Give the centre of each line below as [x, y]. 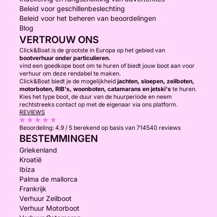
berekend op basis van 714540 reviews [127, 128]
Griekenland [38, 150]
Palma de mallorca [48, 179]
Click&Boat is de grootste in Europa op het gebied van [92, 50]
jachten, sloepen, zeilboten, [156, 81]
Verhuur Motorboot [49, 208]
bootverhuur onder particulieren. [65, 58]
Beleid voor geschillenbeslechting [72, 8]
